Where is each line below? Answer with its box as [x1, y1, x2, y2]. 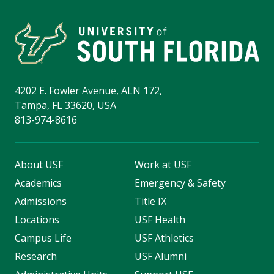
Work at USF [134, 158, 191, 172]
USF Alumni [134, 250, 187, 264]
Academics [15, 176, 62, 190]
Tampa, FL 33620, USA [15, 98, 116, 113]
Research [15, 250, 57, 264]
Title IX [134, 194, 166, 209]
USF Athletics [134, 231, 194, 245]
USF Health [134, 213, 185, 227]
